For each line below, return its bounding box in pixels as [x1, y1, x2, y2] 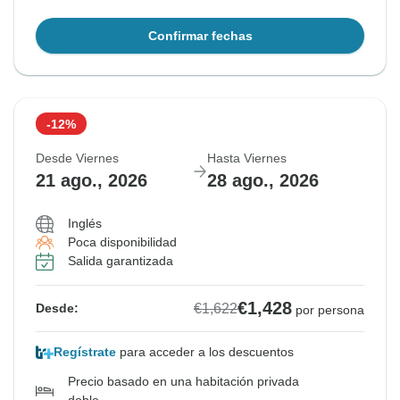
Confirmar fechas [147, 29, 253, 44]
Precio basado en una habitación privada [68, 374, 299, 389]
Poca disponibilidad [68, 235, 177, 250]
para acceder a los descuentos [116, 345, 294, 360]
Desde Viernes [36, 151, 119, 166]
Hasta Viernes [207, 151, 287, 166]
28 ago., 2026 [207, 171, 319, 191]
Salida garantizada [68, 254, 173, 269]
